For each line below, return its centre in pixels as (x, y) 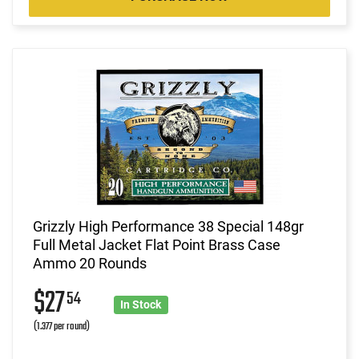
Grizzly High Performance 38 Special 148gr (168, 226)
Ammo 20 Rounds (90, 263)
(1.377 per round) (62, 326)
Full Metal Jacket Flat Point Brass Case (157, 244)
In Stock (141, 304)
